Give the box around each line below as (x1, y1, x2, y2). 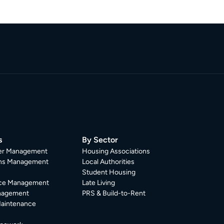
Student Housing (82, 168, 136, 176)
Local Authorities (82, 157, 135, 166)
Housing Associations (82, 147, 150, 155)
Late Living (82, 178, 115, 187)
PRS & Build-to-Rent (82, 189, 146, 197)
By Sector (82, 135, 118, 144)
